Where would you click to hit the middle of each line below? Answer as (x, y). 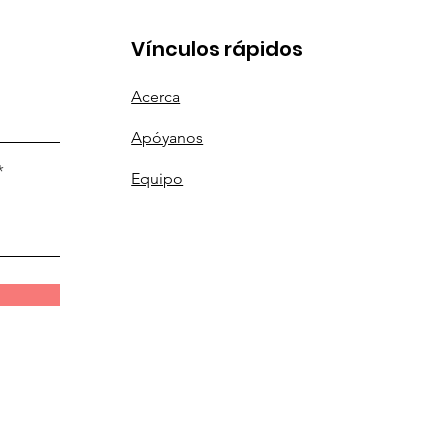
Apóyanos (167, 137)
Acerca (156, 96)
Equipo (157, 178)
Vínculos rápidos (217, 49)
